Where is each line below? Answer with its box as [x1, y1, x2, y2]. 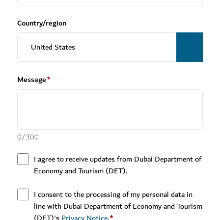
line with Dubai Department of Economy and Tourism [34, 200, 202, 213]
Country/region [17, 17, 66, 29]
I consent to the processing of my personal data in [34, 188, 192, 201]
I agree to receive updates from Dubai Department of [34, 153, 201, 165]
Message [17, 73, 46, 86]
